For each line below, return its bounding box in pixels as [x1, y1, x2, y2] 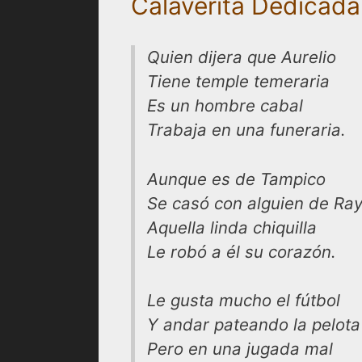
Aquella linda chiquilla [147, 217, 317, 238]
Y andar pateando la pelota [147, 314, 360, 335]
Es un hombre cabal [147, 95, 303, 116]
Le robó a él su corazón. [147, 241, 336, 262]
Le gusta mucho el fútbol [147, 290, 340, 311]
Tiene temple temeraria [147, 71, 330, 91]
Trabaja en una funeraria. [147, 120, 346, 140]
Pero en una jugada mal [147, 339, 333, 360]
